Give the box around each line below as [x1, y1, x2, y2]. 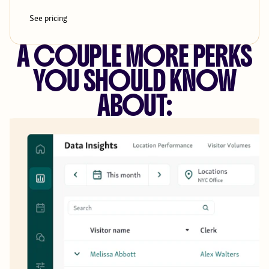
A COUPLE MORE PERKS [17, 40, 252, 74]
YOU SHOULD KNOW [33, 64, 236, 99]
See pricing [29, 13, 67, 24]
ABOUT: [97, 89, 172, 124]
